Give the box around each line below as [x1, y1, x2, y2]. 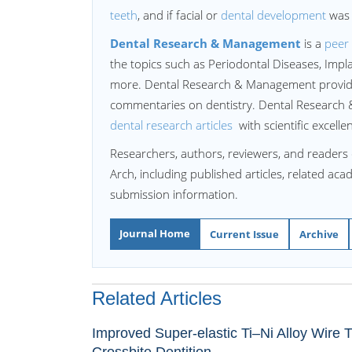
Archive [299, 227, 339, 241]
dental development [221, 7, 326, 23]
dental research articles [110, 117, 236, 133]
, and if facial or [137, 7, 221, 23]
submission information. [110, 186, 238, 202]
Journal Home [119, 226, 190, 240]
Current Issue [210, 227, 279, 241]
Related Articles [92, 288, 222, 309]
